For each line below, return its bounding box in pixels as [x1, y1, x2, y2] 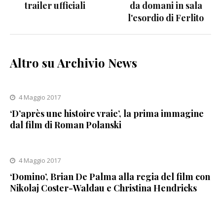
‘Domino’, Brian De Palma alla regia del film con [10, 170, 210, 183]
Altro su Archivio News [10, 54, 137, 71]
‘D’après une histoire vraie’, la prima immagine [10, 107, 204, 119]
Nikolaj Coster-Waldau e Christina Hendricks [10, 182, 197, 194]
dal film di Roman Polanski [10, 118, 121, 131]
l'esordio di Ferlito [128, 11, 204, 24]
